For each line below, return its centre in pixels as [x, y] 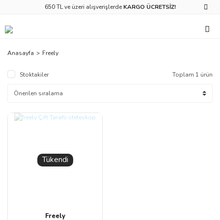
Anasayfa [21, 53]
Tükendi [55, 160]
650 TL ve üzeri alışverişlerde [84, 7]
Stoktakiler [34, 75]
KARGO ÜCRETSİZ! [149, 7]
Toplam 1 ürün [192, 75]
